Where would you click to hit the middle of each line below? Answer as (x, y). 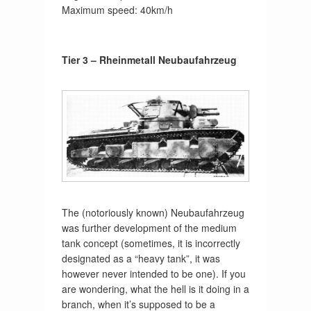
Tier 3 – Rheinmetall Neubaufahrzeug (149, 59)
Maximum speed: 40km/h (117, 9)
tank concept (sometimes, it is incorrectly (151, 243)
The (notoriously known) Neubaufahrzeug (153, 212)
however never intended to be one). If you (153, 273)
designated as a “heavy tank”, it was (141, 258)
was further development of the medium (149, 227)
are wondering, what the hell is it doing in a (155, 288)
